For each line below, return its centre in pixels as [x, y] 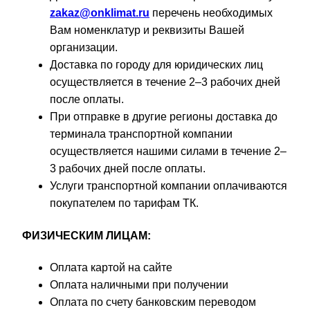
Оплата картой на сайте [111, 267]
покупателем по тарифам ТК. [124, 203]
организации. [84, 48]
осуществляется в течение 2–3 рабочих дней [165, 82]
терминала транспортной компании [141, 134]
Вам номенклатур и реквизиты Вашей [147, 30]
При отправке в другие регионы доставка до [164, 117]
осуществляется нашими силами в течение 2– [168, 152]
